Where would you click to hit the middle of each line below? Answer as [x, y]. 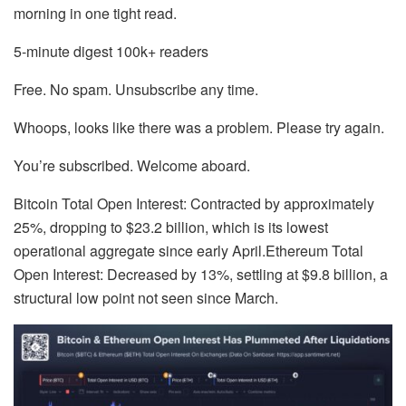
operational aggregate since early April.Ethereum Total [188, 250]
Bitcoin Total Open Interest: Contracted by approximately [194, 203]
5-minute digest [63, 51]
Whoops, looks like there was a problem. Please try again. [199, 127]
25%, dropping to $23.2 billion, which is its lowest [171, 227]
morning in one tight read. [95, 13]
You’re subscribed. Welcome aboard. [132, 165]
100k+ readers [162, 51]
